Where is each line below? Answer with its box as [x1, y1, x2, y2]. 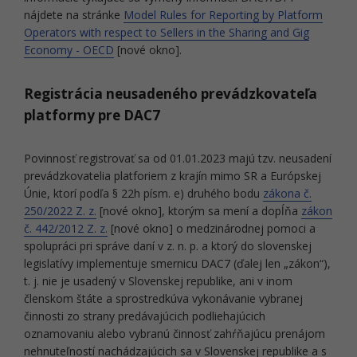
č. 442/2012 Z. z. [24, 221, 108, 236]
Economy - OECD [24, 42, 114, 57]
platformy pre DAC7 [24, 106, 160, 124]
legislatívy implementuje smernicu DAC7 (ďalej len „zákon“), [24, 256, 331, 271]
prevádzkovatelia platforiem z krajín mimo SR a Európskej [24, 168, 321, 183]
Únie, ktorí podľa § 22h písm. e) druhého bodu [24, 186, 263, 201]
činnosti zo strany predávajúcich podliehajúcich [24, 308, 265, 324]
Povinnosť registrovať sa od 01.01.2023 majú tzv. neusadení [24, 151, 331, 166]
